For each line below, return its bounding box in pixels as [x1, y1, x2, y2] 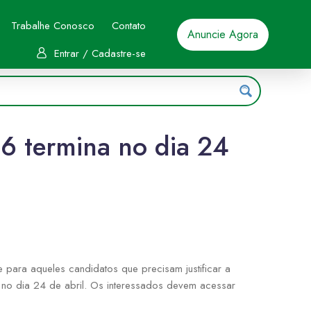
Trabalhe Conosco [10, 18, 94, 33]
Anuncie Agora [187, 26, 259, 42]
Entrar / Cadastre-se [53, 46, 146, 61]
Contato [111, 18, 146, 33]
